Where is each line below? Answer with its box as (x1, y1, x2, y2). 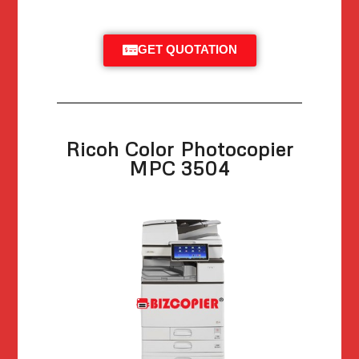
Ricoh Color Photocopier (65, 137, 294, 160)
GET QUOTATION (137, 39, 237, 61)
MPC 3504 (129, 156, 230, 179)
